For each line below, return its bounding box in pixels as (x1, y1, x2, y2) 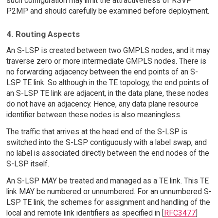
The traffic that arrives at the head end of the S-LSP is (6, 127, 187, 137)
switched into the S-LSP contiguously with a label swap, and (6, 138, 207, 147)
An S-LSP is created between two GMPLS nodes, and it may (6, 46, 210, 55)
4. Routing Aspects (6, 29, 80, 39)
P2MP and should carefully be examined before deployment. (6, 6, 209, 16)
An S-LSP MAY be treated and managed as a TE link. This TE (6, 176, 209, 185)
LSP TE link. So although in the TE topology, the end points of (6, 78, 209, 88)
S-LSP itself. (6, 159, 49, 169)
